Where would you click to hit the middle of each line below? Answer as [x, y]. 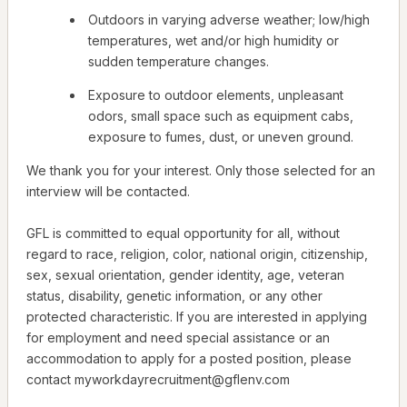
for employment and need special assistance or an [178, 338]
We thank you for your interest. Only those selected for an [201, 171]
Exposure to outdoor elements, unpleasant [216, 95]
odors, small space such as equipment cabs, [221, 116]
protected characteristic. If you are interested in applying [197, 317]
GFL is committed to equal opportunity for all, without [183, 233]
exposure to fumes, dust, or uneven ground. [221, 137]
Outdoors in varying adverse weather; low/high [229, 20]
